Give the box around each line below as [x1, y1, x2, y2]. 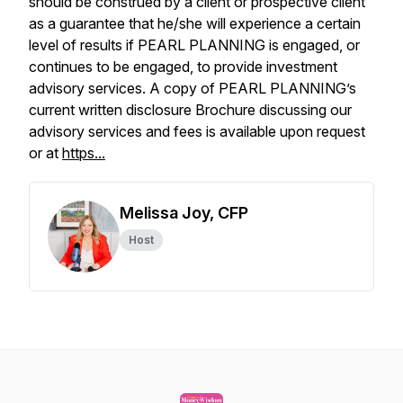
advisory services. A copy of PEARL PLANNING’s [29, 79, 356, 97]
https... [62, 144, 105, 162]
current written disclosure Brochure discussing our [29, 101, 352, 119]
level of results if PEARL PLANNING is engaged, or [29, 36, 360, 54]
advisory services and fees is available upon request [29, 122, 365, 140]
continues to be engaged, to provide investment [29, 58, 337, 76]
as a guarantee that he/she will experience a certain [29, 14, 361, 32]
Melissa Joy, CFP [120, 203, 248, 222]
